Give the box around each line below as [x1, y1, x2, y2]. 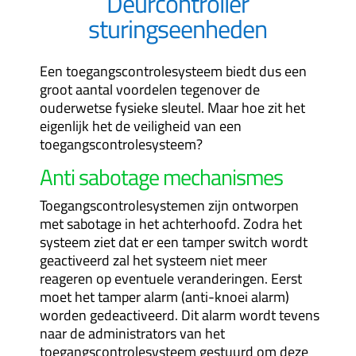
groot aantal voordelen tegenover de [39, 78, 260, 100]
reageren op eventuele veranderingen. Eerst [39, 267, 302, 289]
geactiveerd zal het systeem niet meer [39, 249, 267, 271]
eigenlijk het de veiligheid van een [39, 114, 242, 137]
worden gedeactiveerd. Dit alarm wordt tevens [39, 304, 319, 326]
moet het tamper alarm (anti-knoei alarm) [39, 285, 289, 308]
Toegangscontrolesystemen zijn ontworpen [39, 194, 299, 216]
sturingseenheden [88, 9, 268, 48]
